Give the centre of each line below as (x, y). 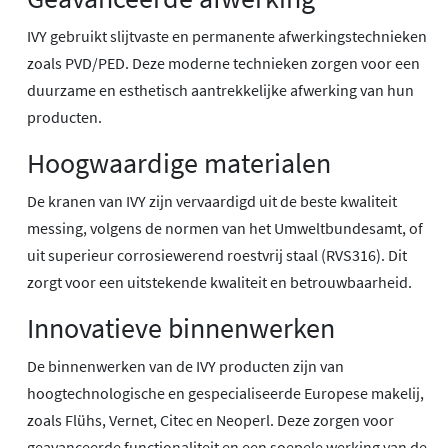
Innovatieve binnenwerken (181, 328)
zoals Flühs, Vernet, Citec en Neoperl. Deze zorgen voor (210, 420)
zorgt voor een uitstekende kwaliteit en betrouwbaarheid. (219, 282)
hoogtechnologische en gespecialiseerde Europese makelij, (225, 393)
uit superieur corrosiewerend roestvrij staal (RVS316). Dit (217, 255)
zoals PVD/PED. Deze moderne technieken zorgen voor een (223, 63)
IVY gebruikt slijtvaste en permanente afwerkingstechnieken (227, 36)
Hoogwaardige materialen (179, 163)
